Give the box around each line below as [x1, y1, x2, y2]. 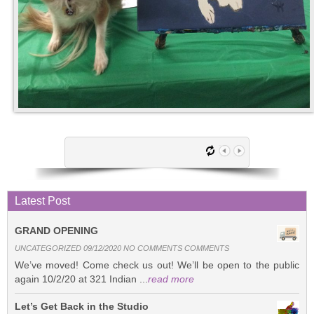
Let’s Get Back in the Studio [15, 300, 149, 312]
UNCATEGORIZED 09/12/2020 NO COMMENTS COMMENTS [15, 243, 229, 252]
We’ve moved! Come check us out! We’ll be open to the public [15, 259, 299, 271]
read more [148, 273, 194, 285]
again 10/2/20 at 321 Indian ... [15, 273, 148, 285]
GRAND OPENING [15, 224, 98, 236]
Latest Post [15, 194, 70, 207]
